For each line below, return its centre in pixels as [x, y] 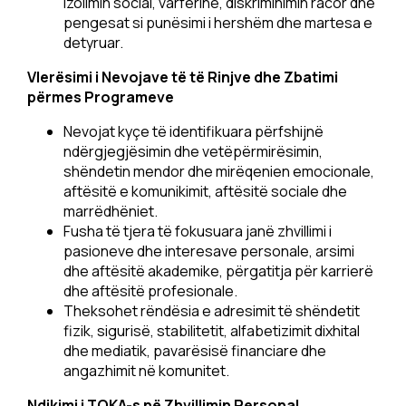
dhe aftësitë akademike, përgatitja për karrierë [218, 271]
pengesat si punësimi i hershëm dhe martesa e [218, 23]
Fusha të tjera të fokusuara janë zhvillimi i [198, 231]
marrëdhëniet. [111, 211]
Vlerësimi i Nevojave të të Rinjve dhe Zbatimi [183, 77]
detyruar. [93, 43]
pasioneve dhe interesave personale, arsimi [209, 251]
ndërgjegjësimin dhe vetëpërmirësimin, [193, 151]
